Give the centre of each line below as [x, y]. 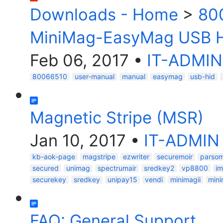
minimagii [185, 179]
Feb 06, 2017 [79, 60]
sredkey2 [159, 168]
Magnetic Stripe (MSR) [117, 117]
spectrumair [117, 168]
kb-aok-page [54, 157]
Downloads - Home [104, 14]
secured [46, 168]
